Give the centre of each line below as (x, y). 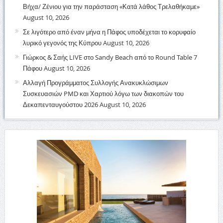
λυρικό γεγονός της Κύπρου (62, 43)
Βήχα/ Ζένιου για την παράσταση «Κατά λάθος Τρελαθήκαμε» (111, 6)
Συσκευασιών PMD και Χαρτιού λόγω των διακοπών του (103, 93)
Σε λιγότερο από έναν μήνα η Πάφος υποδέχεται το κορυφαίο (109, 32)
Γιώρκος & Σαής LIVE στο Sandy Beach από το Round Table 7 (110, 57)
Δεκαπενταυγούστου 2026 (60, 104)
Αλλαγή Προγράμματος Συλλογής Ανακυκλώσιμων (95, 82)
